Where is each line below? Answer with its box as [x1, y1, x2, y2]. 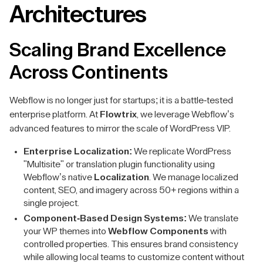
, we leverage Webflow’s [137, 110, 234, 119]
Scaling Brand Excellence [9, 41, 226, 60]
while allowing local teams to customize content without [23, 252, 244, 262]
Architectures [9, 3, 147, 26]
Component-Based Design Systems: [23, 214, 187, 223]
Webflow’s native [23, 173, 94, 182]
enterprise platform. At [9, 110, 100, 119]
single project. [23, 198, 79, 208]
